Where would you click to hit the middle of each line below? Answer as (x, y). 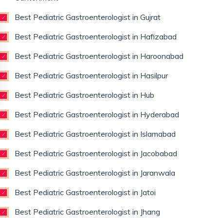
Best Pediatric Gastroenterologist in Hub (84, 95)
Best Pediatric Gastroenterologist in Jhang (87, 212)
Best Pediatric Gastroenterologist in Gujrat (88, 17)
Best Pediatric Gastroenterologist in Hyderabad (97, 114)
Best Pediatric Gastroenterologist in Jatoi (85, 192)
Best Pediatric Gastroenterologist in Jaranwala (95, 173)
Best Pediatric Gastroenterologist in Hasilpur (91, 75)
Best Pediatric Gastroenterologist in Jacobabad (96, 153)
